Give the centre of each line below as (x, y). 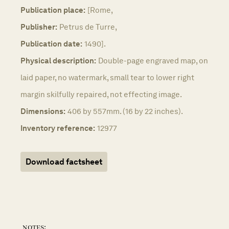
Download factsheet (64, 162)
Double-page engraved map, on (153, 61)
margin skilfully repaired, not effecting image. (101, 95)
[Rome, (100, 10)
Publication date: (51, 44)
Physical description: (58, 61)
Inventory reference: (58, 128)
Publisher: (39, 27)
